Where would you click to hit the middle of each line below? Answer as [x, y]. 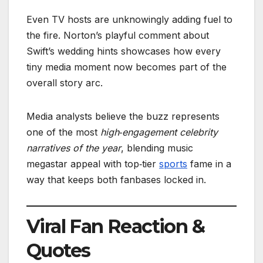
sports [173, 164]
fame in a [209, 164]
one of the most [63, 132]
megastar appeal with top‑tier [93, 164]
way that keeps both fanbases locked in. [116, 180]
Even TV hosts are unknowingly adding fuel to [129, 20]
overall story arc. [65, 83]
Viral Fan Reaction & [115, 227]
